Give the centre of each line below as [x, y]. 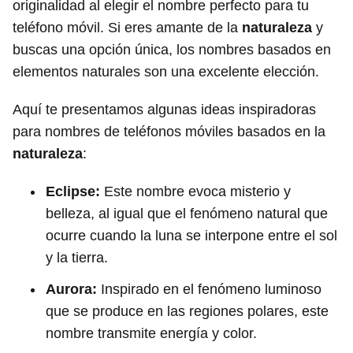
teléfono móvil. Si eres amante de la [127, 28]
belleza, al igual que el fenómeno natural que [187, 214]
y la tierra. [77, 258]
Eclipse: [73, 191]
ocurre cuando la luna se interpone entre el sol [191, 236]
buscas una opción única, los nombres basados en [172, 50]
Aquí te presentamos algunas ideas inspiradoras [164, 110]
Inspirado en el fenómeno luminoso [209, 289]
